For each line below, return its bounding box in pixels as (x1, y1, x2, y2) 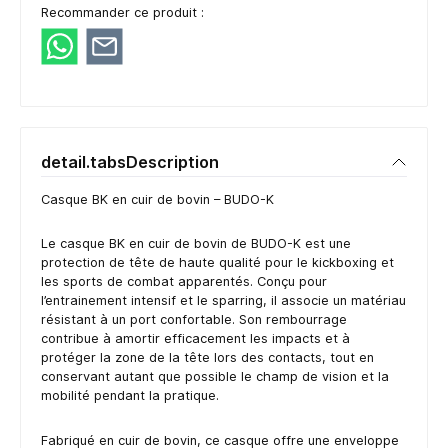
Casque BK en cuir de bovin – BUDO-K (41, 191, 274, 207)
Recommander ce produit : (41, 5, 204, 21)
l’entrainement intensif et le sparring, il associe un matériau (41, 293, 406, 309)
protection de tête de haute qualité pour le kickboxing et (41, 255, 394, 271)
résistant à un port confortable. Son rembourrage (41, 312, 347, 328)
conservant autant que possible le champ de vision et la (41, 369, 389, 385)
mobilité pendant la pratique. (41, 388, 219, 404)
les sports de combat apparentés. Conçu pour (41, 274, 327, 290)
